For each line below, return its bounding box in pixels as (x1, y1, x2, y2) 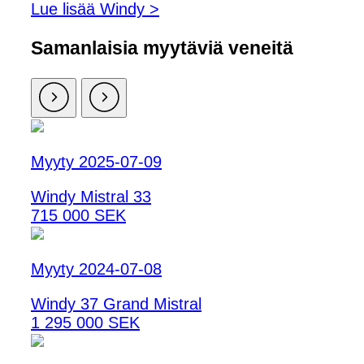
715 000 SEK (31, 206, 126, 225)
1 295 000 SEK (31, 314, 140, 332)
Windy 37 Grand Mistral (31, 295, 201, 314)
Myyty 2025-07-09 (31, 153, 162, 171)
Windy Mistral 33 (31, 188, 151, 206)
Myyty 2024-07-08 (31, 260, 162, 279)
